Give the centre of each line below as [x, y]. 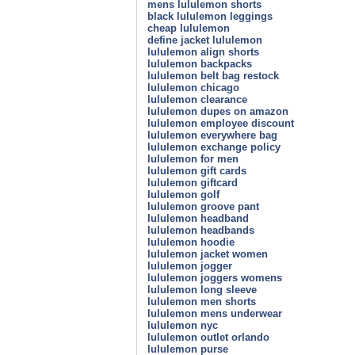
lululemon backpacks [200, 63]
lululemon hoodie [191, 242]
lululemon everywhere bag [212, 135]
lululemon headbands [201, 230]
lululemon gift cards [197, 170]
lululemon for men [193, 158]
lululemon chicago [193, 87]
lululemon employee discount [221, 123]
